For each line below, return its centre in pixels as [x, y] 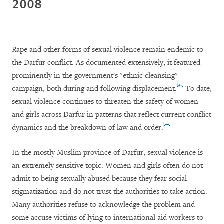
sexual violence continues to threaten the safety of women [105, 102]
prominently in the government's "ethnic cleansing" [95, 76]
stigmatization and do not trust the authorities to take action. [110, 192]
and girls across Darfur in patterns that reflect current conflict [112, 115]
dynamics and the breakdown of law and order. [88, 128]
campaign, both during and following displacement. [94, 89]
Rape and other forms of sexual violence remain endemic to [108, 50]
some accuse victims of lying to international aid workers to [108, 218]
